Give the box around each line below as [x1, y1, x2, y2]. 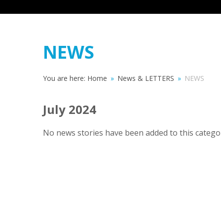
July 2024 [43, 101, 96, 118]
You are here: [43, 74, 87, 83]
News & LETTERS [117, 74, 174, 83]
